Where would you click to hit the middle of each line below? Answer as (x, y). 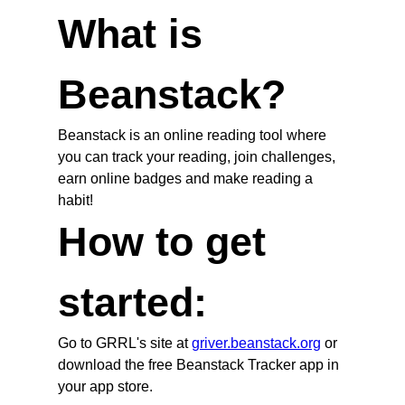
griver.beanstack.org (256, 343)
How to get (162, 241)
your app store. (105, 386)
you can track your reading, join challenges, (197, 156)
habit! (75, 200)
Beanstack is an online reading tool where (192, 135)
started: (132, 301)
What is (130, 33)
